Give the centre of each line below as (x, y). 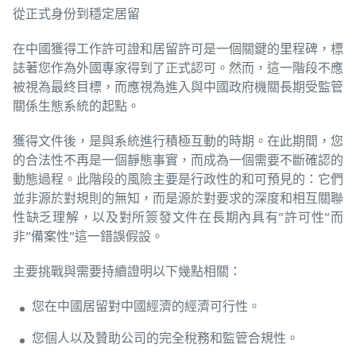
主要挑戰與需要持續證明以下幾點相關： (127, 271)
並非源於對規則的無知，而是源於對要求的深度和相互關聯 (178, 198)
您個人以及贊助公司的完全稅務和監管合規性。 (165, 338)
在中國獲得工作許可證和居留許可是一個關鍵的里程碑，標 (178, 49)
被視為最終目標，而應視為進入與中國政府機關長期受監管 (178, 87)
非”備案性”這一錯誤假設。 (88, 236)
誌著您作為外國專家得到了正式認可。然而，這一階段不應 (178, 68)
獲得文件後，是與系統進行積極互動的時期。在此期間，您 (178, 141)
